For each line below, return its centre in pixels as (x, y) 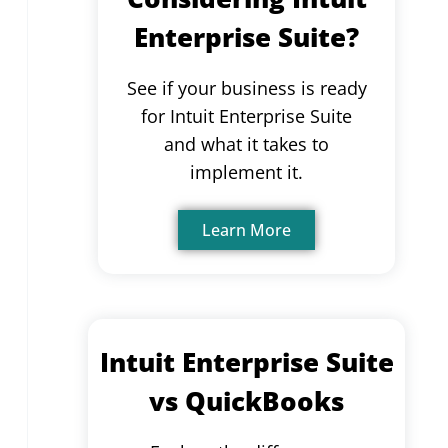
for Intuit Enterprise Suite (246, 116)
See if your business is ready (246, 88)
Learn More (246, 229)
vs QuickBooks (246, 400)
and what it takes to (246, 144)
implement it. (246, 172)
